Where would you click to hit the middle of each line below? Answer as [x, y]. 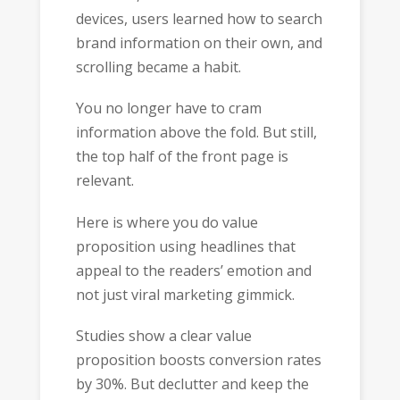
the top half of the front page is [182, 157]
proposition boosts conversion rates [198, 360]
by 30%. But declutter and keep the [192, 384]
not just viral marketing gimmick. [185, 294]
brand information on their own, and [199, 42]
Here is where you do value [167, 222]
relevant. [104, 181]
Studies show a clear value [163, 336]
